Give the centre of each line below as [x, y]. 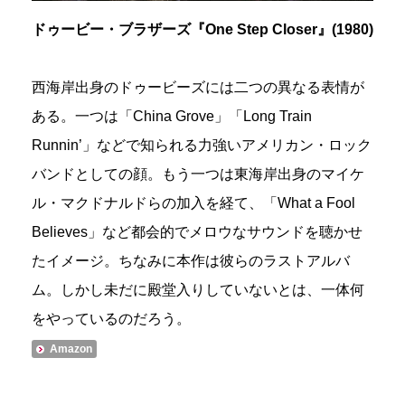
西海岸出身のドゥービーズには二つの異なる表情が [198, 87]
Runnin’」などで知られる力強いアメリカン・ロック [202, 145]
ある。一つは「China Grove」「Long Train [172, 116]
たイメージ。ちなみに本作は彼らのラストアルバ [191, 260]
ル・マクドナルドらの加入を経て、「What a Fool [193, 202]
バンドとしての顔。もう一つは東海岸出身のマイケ [198, 174]
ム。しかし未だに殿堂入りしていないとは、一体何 [198, 289]
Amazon [71, 348]
